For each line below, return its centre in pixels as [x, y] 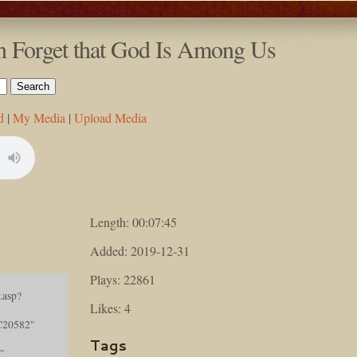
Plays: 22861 [123, 279]
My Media [39, 118]
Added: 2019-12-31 [140, 251]
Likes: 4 [111, 308]
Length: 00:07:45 [134, 222]
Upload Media [110, 118]
